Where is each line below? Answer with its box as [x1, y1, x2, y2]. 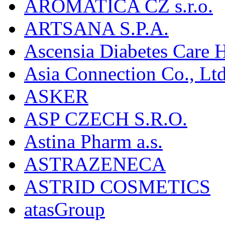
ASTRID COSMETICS [24, 175, 210, 197]
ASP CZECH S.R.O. [24, 107, 187, 130]
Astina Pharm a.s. [24, 130, 163, 152]
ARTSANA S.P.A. [24, 17, 169, 39]
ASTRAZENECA [24, 153, 166, 175]
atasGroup [24, 198, 105, 220]
